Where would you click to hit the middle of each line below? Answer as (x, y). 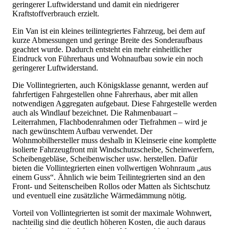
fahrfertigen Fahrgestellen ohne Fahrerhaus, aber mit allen (105, 94)
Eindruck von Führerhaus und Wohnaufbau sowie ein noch (108, 58)
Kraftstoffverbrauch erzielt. (56, 13)
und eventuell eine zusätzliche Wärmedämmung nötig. (99, 195)
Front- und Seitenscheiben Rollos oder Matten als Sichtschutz (111, 186)
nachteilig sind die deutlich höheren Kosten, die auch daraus (109, 222)
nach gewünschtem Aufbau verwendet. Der (82, 131)
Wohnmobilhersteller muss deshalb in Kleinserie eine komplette (114, 140)
